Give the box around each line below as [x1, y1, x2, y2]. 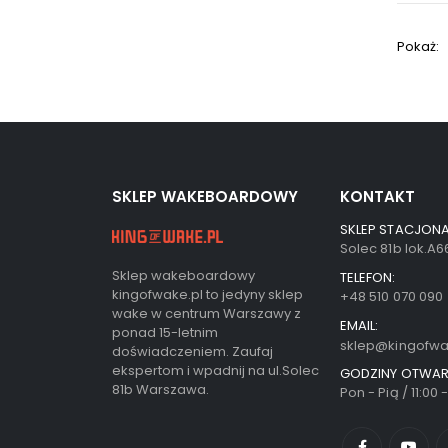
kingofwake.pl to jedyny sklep [112, 285, 303, 305]
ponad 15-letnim [112, 323, 218, 343]
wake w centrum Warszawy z [112, 304, 301, 324]
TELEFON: [340, 268, 396, 288]
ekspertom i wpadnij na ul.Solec [112, 361, 319, 381]
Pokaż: [397, 36, 439, 56]
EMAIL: [340, 316, 379, 336]
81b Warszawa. [112, 380, 209, 400]
